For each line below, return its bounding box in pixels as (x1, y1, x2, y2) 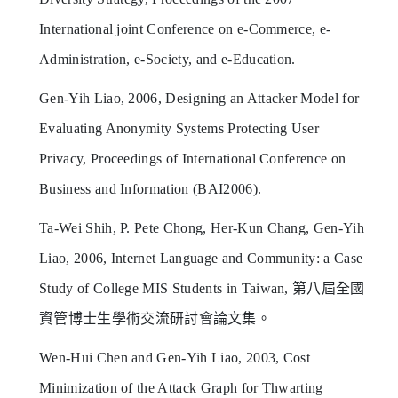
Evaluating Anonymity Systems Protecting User (39, 120, 320, 136)
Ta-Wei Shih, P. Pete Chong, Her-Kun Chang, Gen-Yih (39, 219, 365, 235)
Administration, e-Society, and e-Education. (39, 51, 296, 67)
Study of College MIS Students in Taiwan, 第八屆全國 (39, 280, 365, 296)
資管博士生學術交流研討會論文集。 (39, 310, 272, 326)
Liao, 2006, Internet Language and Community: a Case (39, 250, 363, 266)
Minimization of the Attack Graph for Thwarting (39, 379, 323, 395)
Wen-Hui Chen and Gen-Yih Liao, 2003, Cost (39, 349, 311, 365)
